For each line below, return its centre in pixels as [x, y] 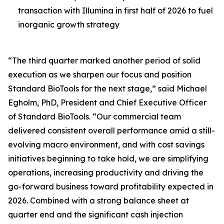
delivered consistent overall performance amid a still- [111, 130]
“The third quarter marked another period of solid [104, 60]
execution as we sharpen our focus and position [100, 74]
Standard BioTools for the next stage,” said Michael [107, 88]
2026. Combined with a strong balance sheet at [98, 200]
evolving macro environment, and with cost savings [106, 144]
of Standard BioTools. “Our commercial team [94, 116]
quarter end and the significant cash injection [95, 214]
